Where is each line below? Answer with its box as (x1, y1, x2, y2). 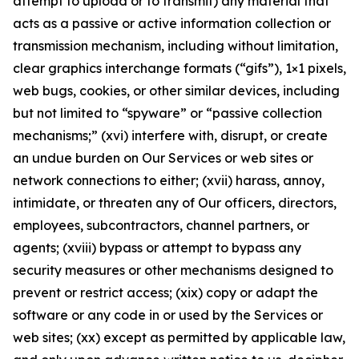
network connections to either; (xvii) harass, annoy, (13, 172, 325, 188)
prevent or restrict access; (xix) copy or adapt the (13, 284, 318, 301)
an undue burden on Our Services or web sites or (13, 150, 313, 166)
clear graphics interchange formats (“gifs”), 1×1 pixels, (13, 60, 346, 76)
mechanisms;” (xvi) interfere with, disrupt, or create (13, 127, 328, 143)
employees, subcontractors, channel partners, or (13, 217, 309, 233)
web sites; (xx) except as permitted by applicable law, (13, 329, 345, 345)
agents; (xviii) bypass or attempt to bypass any (13, 240, 301, 256)
